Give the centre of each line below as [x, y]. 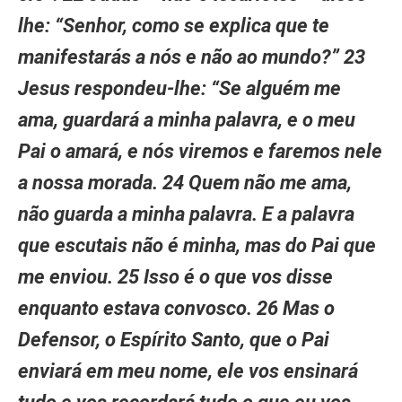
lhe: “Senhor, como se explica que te [174, 25]
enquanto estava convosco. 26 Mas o [176, 308]
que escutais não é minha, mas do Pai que [197, 245]
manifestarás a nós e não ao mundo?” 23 [192, 57]
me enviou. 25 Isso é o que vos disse [175, 276]
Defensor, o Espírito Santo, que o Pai [174, 339]
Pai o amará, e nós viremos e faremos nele [200, 151]
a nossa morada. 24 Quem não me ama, [185, 182]
